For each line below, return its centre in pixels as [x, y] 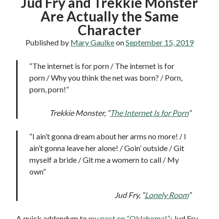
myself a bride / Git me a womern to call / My [104, 160]
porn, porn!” [49, 89]
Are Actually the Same [109, 16]
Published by [48, 43]
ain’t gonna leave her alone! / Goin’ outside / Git [107, 148]
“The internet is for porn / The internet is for [102, 66]
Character [109, 30]
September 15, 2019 [160, 43]
